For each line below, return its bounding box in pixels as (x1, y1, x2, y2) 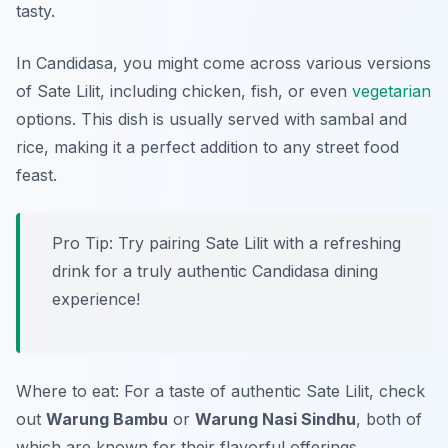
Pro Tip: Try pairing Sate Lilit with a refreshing (52, 233, 401, 254)
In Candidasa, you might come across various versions (16, 53, 431, 74)
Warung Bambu (46, 409, 168, 430)
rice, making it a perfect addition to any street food (16, 137, 399, 158)
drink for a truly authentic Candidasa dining (52, 261, 378, 282)
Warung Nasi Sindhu (195, 409, 356, 430)
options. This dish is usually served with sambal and (16, 109, 407, 130)
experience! (52, 289, 140, 310)
